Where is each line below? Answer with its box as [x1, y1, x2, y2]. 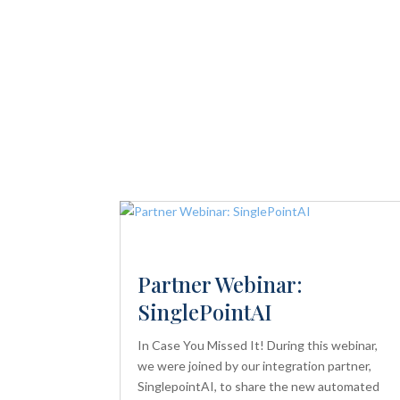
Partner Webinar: [137, 269, 304, 298]
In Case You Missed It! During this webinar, [137, 337, 379, 353]
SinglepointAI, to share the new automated [137, 378, 380, 394]
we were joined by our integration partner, [137, 357, 372, 373]
